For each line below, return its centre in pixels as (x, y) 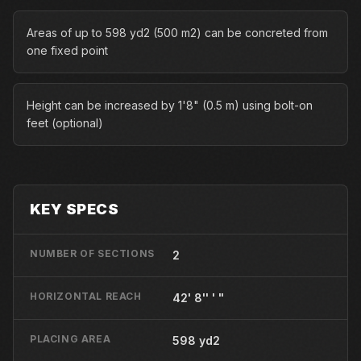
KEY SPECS (75, 209)
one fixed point (67, 50)
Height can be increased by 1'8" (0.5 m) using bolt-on (170, 105)
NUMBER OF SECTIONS (92, 253)
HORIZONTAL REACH (86, 296)
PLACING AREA (71, 339)
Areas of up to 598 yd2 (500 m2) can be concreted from (177, 33)
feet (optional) (65, 123)
